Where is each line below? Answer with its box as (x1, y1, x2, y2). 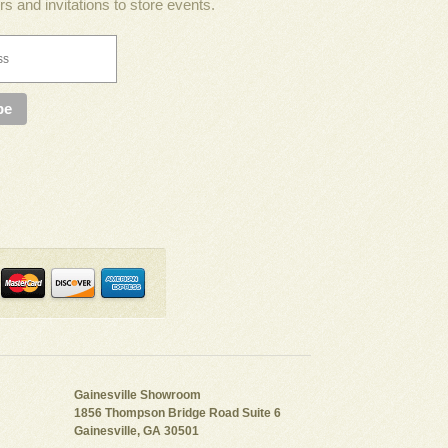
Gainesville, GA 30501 (74, 424, 199, 439)
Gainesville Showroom (74, 388, 201, 403)
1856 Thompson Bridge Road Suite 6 (74, 406, 281, 421)
